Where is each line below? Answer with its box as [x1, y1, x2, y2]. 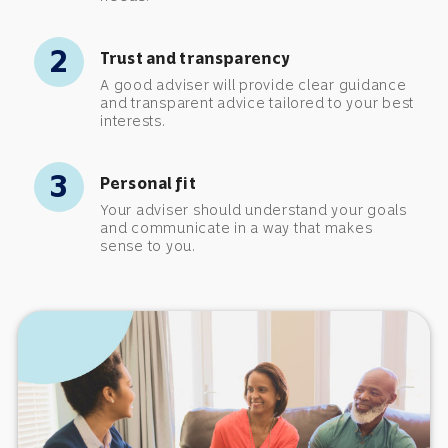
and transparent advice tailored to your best [100, 93, 414, 112]
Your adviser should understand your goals [100, 200, 407, 219]
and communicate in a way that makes [100, 218, 373, 237]
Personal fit [100, 173, 196, 193]
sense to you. [100, 236, 196, 255]
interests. [100, 111, 166, 130]
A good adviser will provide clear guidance [100, 75, 407, 94]
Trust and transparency [100, 48, 290, 68]
